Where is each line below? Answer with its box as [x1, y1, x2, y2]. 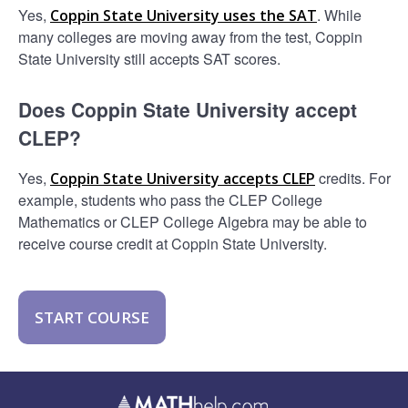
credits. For [315, 167, 391, 189]
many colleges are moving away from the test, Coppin [18, 25, 362, 47]
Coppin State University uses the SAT [50, 5, 317, 25]
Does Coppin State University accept [18, 95, 357, 123]
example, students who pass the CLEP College [18, 189, 322, 210]
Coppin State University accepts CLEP [50, 168, 315, 189]
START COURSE [35, 306, 149, 328]
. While [317, 4, 362, 25]
